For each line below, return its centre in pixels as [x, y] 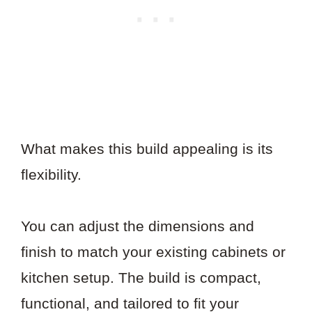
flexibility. [51, 174]
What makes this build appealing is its [147, 148]
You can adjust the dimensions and [138, 226]
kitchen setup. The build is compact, [141, 278]
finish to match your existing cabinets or [153, 252]
